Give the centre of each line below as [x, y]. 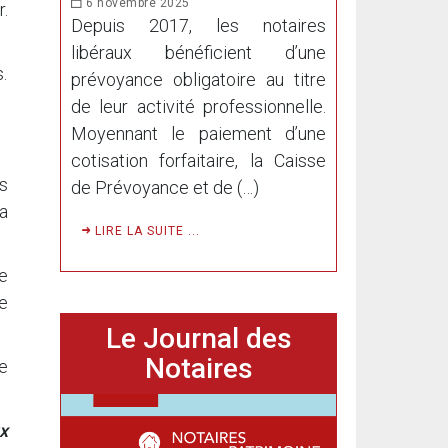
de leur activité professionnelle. [198, 106]
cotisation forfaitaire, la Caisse [198, 160]
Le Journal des [198, 338]
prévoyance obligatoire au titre [198, 79]
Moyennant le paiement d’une [198, 133]
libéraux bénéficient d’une [198, 52]
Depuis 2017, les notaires [198, 25]
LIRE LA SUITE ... [145, 230]
